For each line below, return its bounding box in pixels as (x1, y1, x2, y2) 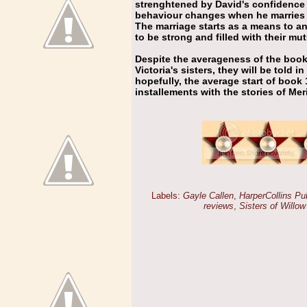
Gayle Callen (183, 190, 234, 201)
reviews (204, 200, 234, 211)
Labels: (151, 190, 183, 201)
